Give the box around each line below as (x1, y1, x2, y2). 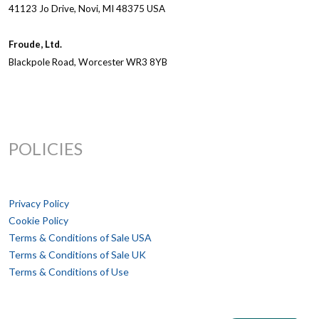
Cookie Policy (9, 214, 68, 227)
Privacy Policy (9, 197, 69, 210)
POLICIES (9, 138, 83, 159)
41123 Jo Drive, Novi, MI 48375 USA (9, 3, 165, 15)
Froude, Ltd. (9, 38, 62, 51)
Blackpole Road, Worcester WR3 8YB (9, 56, 169, 68)
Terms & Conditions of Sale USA (9, 231, 152, 244)
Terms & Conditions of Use (9, 266, 129, 278)
